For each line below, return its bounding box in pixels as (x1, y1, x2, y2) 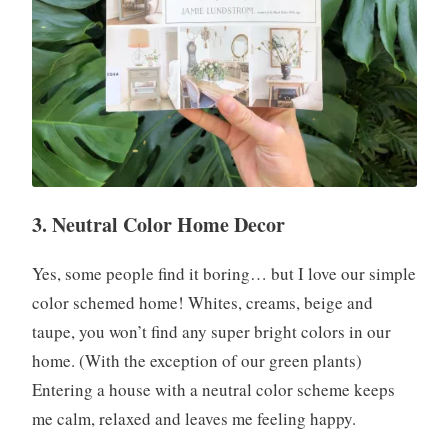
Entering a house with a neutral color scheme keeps (31, 378, 395, 402)
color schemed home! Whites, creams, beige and (31, 291, 373, 315)
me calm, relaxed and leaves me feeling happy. (31, 407, 356, 431)
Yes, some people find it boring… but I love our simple (31, 262, 416, 286)
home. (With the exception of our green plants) (31, 349, 362, 373)
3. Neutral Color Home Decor (31, 209, 285, 239)
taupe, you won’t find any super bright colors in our (31, 320, 391, 344)
